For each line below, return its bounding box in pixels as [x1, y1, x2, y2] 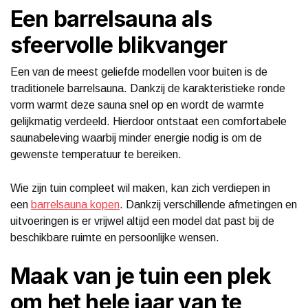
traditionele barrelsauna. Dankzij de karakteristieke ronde [10, 82, 285, 94]
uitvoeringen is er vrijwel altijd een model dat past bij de [10, 214, 274, 227]
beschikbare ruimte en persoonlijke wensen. [10, 231, 219, 243]
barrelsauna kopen [31, 198, 120, 210]
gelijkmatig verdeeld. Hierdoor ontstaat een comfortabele [10, 115, 287, 127]
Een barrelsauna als [10, 5, 212, 32]
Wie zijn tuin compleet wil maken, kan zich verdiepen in [10, 181, 270, 194]
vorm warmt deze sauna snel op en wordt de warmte [10, 98, 264, 111]
